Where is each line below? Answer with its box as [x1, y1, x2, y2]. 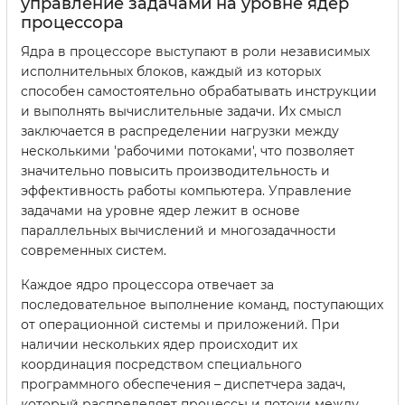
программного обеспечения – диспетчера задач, [21, 376, 345, 393]
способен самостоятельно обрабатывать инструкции [21, 83, 377, 100]
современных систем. [21, 242, 166, 259]
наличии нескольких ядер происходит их [21, 336, 297, 353]
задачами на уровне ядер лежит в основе [21, 202, 300, 220]
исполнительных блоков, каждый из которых [21, 63, 321, 80]
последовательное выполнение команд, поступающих [21, 297, 383, 314]
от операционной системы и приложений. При [21, 316, 340, 334]
